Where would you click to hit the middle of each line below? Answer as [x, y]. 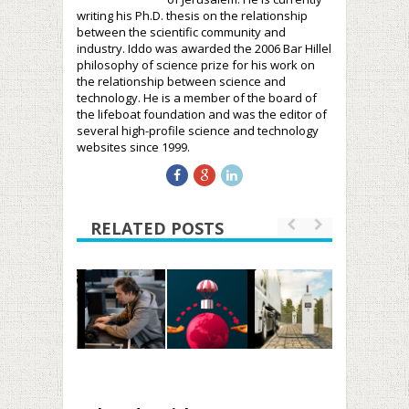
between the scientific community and [181, 31]
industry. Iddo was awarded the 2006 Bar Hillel [204, 48]
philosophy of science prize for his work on [196, 64]
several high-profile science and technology [198, 130]
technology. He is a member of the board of [197, 97]
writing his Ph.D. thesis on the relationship [192, 15]
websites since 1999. [133, 147]
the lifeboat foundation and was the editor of [202, 114]
